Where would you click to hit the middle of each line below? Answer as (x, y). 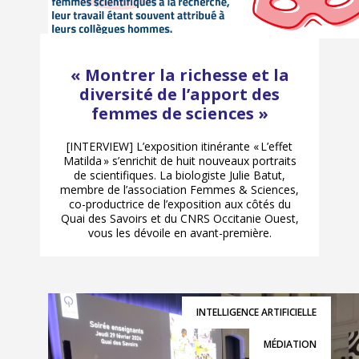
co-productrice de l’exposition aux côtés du (179, 204)
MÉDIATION (290, 345)
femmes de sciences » (179, 114)
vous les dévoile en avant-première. (179, 233)
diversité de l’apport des (179, 95)
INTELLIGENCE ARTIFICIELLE (256, 313)
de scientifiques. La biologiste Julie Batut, (179, 175)
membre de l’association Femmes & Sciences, (179, 190)
